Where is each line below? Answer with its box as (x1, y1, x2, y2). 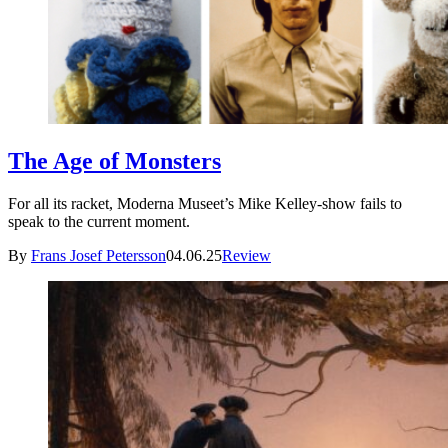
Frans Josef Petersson (31, 247, 166, 265)
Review (222, 247, 271, 265)
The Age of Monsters (8, 148, 221, 175)
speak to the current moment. (8, 213, 190, 231)
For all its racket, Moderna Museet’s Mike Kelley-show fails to (8, 195, 402, 213)
